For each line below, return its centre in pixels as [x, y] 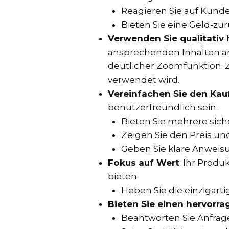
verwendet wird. [144, 79]
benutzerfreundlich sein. [163, 107]
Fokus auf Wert [144, 162]
